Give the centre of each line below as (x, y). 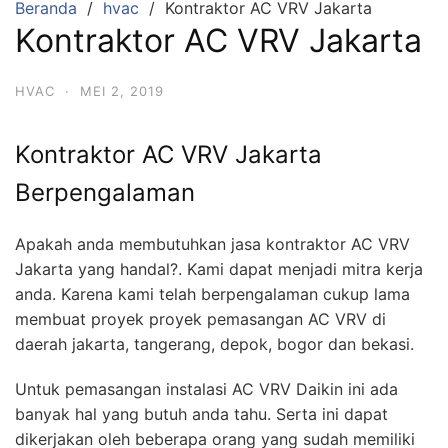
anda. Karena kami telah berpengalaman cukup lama (212, 293)
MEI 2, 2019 (122, 91)
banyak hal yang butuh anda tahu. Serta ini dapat (201, 413)
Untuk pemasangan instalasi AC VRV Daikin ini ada (206, 388)
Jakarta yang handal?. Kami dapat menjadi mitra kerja (219, 268)
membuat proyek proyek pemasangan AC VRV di (200, 318)
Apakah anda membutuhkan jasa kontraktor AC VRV (212, 243)
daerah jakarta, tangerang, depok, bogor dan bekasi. (214, 343)
